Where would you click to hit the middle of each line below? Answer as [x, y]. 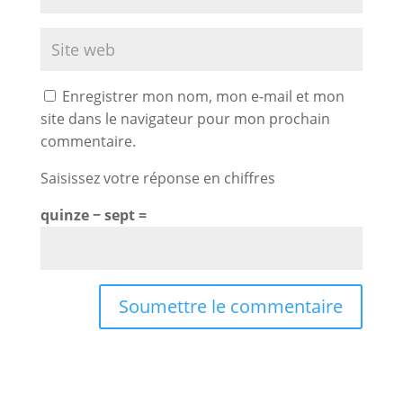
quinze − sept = [93, 215]
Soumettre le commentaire [231, 306]
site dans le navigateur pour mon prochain [185, 118]
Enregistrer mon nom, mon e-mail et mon [203, 96]
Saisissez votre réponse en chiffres [157, 178]
